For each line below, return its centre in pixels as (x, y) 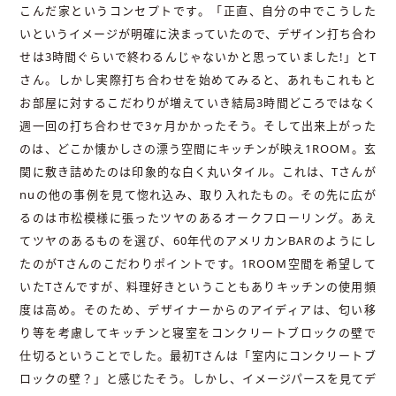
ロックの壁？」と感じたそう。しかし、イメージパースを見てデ (198, 379)
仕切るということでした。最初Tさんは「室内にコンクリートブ (198, 356)
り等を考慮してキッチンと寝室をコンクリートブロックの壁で (198, 333)
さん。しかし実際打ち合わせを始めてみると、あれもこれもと (198, 80)
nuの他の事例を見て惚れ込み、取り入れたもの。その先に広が (198, 195)
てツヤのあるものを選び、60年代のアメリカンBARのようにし (198, 241)
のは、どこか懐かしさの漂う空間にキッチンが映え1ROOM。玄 (198, 149)
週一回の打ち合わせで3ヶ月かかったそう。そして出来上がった (198, 126)
